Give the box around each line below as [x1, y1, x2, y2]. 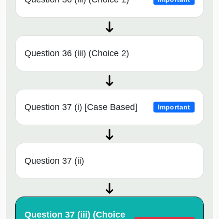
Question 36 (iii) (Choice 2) [24, 48, 129, 58]
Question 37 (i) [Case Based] [24, 102, 137, 112]
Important [158, 103, 191, 111]
